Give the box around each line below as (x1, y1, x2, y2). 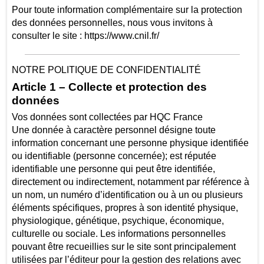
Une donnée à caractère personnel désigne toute (11, 125, 216, 136)
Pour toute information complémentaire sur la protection (11, 5, 242, 15)
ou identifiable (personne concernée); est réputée (11, 151, 216, 161)
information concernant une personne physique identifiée (11, 138, 249, 148)
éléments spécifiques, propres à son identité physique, (11, 203, 238, 213)
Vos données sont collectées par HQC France (11, 112, 203, 123)
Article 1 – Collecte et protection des (11, 81, 207, 94)
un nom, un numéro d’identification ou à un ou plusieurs (11, 190, 243, 200)
